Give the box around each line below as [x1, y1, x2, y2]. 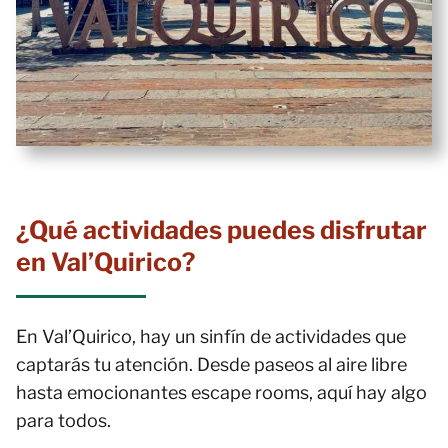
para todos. [16, 410, 111, 431]
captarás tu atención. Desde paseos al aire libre [16, 354, 407, 375]
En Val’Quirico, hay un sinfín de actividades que [16, 326, 406, 347]
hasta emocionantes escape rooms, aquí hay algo [16, 382, 427, 403]
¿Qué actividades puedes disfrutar [16, 215, 427, 245]
